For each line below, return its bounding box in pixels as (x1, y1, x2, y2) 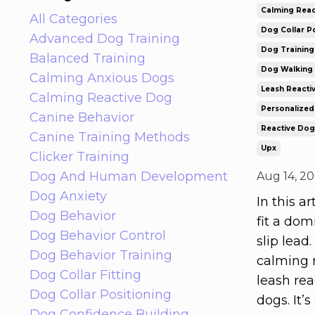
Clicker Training (30, 148, 129, 165)
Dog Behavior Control (30, 227, 166, 243)
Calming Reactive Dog (30, 89, 172, 105)
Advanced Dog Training (30, 30, 180, 46)
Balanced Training (30, 50, 146, 66)
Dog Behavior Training (30, 247, 172, 263)
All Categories (30, 11, 117, 27)
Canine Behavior (30, 109, 134, 125)
